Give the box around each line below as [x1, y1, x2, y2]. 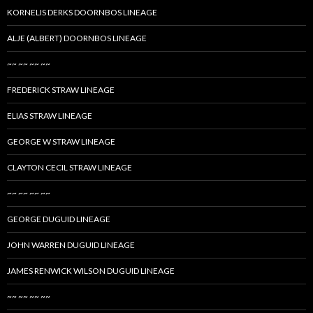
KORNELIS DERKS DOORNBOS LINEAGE [7, 7, 157, 18]
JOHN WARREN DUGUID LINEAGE [7, 240, 135, 251]
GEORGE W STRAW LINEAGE [7, 136, 115, 147]
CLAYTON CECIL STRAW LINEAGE [7, 162, 132, 173]
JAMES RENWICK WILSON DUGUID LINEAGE [7, 265, 175, 277]
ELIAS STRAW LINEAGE [7, 110, 92, 122]
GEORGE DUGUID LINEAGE [7, 214, 110, 225]
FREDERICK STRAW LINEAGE [7, 85, 115, 96]
